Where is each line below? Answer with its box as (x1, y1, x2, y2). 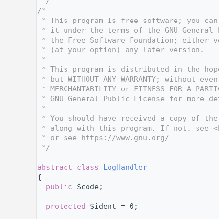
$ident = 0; (86, 201, 138, 211)
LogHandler (103, 162, 147, 172)
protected (46, 201, 86, 211)
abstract (37, 162, 72, 172)
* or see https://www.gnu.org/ (37, 133, 169, 142)
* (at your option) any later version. (37, 45, 204, 54)
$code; (72, 182, 103, 191)
